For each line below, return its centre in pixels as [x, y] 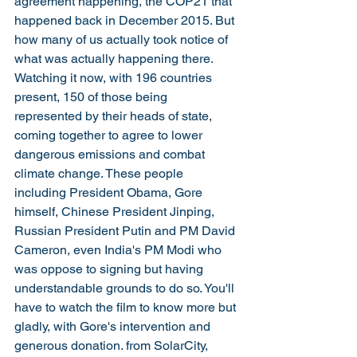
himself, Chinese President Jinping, [116, 211]
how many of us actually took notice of [123, 39]
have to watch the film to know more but [127, 307]
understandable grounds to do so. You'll [126, 288]
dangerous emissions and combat [111, 154]
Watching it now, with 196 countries [115, 77]
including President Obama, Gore [110, 192]
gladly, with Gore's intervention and [114, 326]
